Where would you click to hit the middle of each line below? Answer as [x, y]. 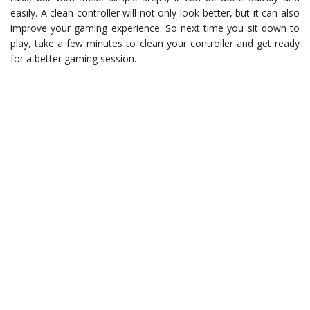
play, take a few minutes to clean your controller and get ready [155, 44]
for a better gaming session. [73, 59]
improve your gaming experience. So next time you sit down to [155, 28]
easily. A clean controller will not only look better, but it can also [155, 13]
